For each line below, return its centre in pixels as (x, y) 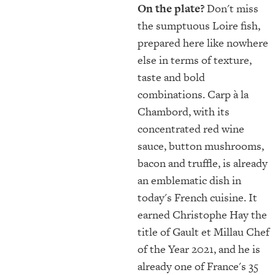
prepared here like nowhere (203, 42)
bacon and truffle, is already (203, 163)
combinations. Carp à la (193, 94)
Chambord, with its (184, 111)
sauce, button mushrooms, (201, 145)
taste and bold (171, 77)
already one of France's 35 (198, 266)
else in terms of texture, (195, 60)
